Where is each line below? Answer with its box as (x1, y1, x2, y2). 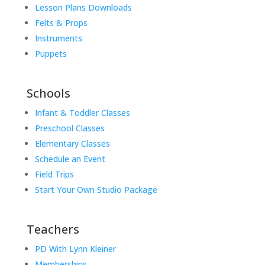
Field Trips (34, 169, 74, 180)
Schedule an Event (34, 153, 105, 165)
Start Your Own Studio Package (34, 184, 157, 196)
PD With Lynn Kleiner (34, 243, 116, 255)
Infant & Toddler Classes (34, 107, 130, 119)
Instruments (34, 33, 82, 44)
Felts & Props (34, 17, 88, 29)
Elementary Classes (34, 138, 110, 150)
